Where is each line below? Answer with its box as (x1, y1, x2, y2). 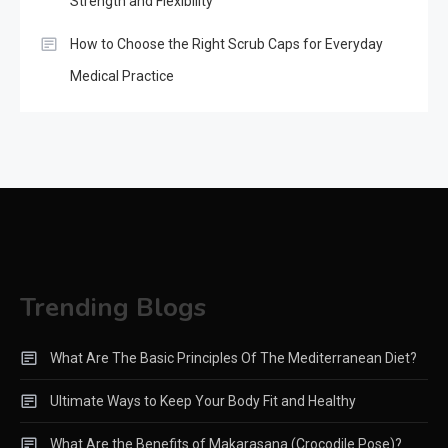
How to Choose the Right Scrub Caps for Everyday (70, 35, 383, 52)
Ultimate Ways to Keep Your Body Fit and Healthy (50, 392, 356, 409)
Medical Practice (70, 67, 174, 84)
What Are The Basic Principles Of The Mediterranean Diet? (50, 349, 417, 366)
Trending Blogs (20, 289, 206, 325)
